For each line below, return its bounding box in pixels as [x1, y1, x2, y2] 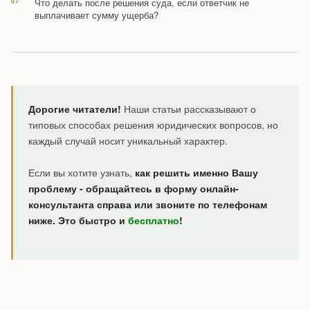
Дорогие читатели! [28, 102, 121, 116]
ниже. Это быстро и [28, 213, 128, 228]
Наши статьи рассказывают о [121, 102, 256, 116]
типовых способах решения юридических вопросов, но [28, 118, 278, 132]
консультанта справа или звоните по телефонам [28, 197, 267, 212]
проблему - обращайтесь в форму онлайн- [28, 181, 239, 196]
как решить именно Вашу [135, 165, 258, 180]
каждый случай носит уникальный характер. [28, 134, 228, 148]
